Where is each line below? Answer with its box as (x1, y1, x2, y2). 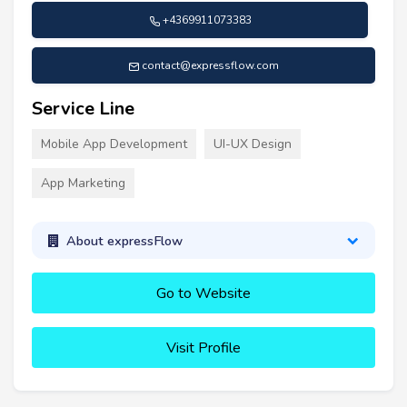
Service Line (32, 96, 134, 122)
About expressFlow (65, 231, 183, 250)
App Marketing (41, 174, 125, 193)
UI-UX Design (213, 135, 292, 154)
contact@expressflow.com (142, 58, 279, 74)
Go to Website (156, 283, 251, 304)
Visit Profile (166, 338, 241, 359)
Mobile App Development (41, 135, 187, 154)
